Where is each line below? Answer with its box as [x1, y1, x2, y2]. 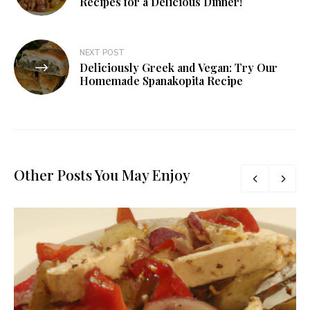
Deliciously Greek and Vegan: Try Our [80, 60, 277, 75]
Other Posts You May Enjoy [14, 165, 190, 185]
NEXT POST [80, 48, 125, 59]
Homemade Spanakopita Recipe [80, 73, 243, 89]
